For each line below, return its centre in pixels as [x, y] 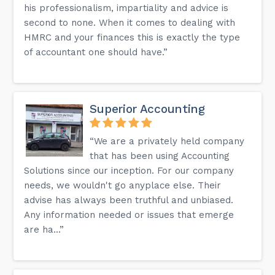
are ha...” [44, 229]
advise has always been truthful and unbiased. [129, 200]
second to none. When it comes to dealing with [130, 22]
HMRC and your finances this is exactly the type [132, 37]
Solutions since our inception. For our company [129, 170]
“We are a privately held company [167, 141]
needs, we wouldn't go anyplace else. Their [123, 185]
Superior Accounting [147, 109]
